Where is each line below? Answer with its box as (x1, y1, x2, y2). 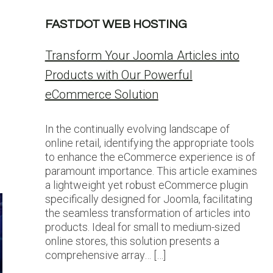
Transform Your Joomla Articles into (44, 48, 239, 63)
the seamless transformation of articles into (44, 207, 250, 219)
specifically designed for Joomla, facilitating (44, 193, 252, 205)
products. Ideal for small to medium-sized (44, 221, 240, 233)
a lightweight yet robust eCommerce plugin (44, 179, 248, 191)
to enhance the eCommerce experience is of (44, 151, 255, 163)
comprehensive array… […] (44, 249, 166, 261)
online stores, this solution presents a (44, 235, 219, 247)
